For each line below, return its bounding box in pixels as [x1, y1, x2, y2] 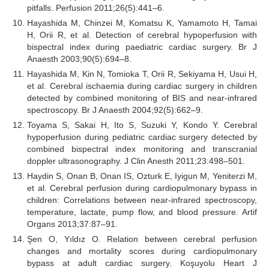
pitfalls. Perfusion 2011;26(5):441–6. [27, 2, 165, 13]
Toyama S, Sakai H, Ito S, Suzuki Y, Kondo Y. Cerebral [27, 119, 257, 130]
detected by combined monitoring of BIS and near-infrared [27, 92, 257, 103]
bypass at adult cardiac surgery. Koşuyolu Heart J [27, 258, 257, 268]
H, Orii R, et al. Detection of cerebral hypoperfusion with [27, 29, 257, 40]
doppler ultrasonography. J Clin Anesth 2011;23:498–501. [27, 156, 245, 166]
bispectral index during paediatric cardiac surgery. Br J [27, 41, 257, 52]
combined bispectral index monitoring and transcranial [27, 144, 257, 154]
